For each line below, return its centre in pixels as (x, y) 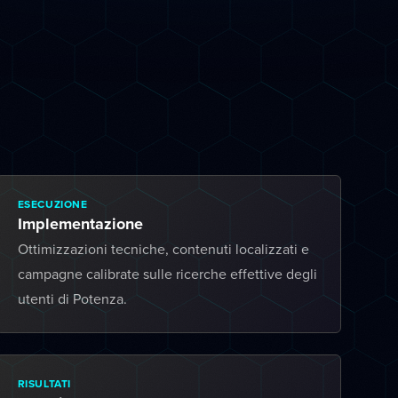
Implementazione (80, 224)
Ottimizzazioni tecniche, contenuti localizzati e (163, 249)
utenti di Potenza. (72, 298)
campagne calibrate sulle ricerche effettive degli (167, 274)
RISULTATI (44, 383)
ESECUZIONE (52, 204)
